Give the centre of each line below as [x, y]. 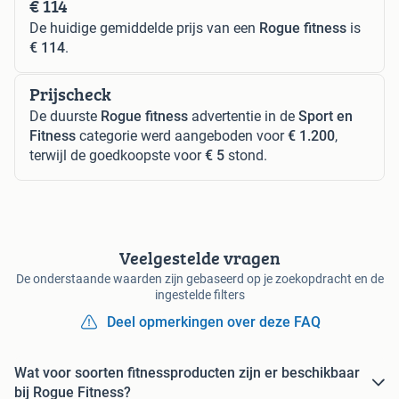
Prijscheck [70, 94]
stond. [246, 156]
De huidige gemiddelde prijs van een [144, 28]
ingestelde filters [199, 295]
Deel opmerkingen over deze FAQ [214, 322]
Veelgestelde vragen [199, 258]
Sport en [326, 117]
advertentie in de [243, 117]
